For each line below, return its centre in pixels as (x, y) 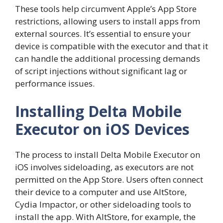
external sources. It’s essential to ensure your (103, 34)
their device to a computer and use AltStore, (101, 192)
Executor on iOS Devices (102, 129)
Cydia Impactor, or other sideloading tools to (103, 204)
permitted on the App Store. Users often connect (109, 179)
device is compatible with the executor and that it (111, 46)
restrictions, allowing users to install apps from (108, 21)
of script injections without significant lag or (101, 71)
